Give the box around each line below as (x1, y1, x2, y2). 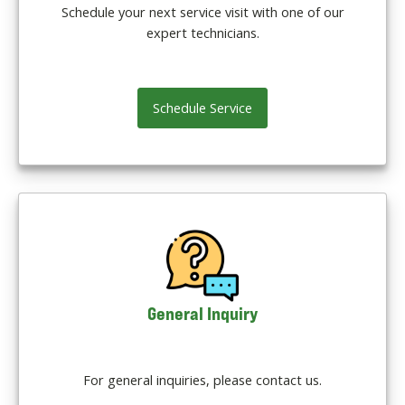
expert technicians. (146, 24, 259, 42)
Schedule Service (153, 98, 252, 117)
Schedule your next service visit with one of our (61, 3, 344, 22)
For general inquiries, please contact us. (83, 370, 322, 389)
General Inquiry (147, 301, 258, 325)
